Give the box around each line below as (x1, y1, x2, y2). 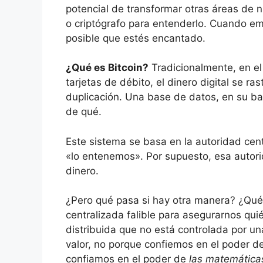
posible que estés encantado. (66, 32, 205, 44)
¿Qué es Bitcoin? (66, 62, 149, 74)
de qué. (66, 106, 102, 118)
